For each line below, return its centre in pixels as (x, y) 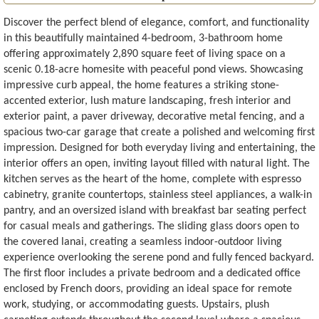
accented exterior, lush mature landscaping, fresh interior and (147, 101)
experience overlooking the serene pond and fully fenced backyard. (159, 257)
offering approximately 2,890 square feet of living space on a (145, 54)
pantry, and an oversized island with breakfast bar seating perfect (155, 210)
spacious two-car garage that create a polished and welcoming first (159, 132)
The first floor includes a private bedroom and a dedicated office (152, 273)
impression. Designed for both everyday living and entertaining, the (159, 148)
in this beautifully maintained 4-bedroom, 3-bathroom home (143, 38)
